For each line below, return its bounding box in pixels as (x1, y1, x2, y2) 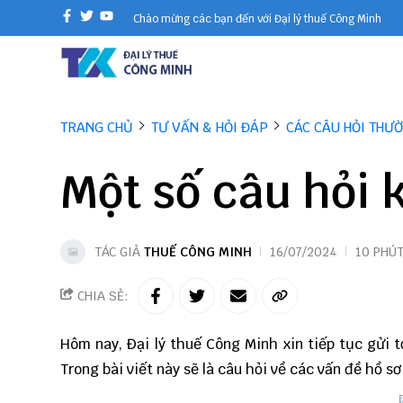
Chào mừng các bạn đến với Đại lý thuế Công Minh (133, 12, 381, 26)
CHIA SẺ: (74, 288, 129, 304)
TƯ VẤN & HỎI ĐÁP (151, 119, 268, 136)
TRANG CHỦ (60, 119, 133, 136)
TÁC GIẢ (94, 244, 144, 260)
